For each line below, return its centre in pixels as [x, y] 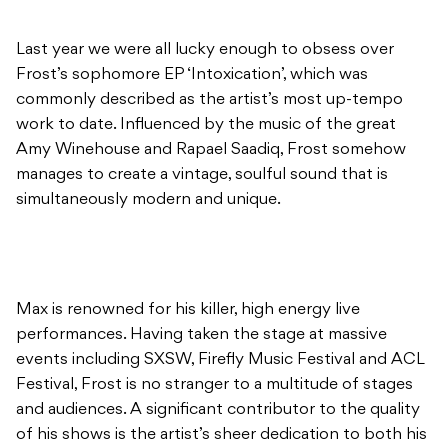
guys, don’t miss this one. [111, 378]
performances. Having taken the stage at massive [201, 228]
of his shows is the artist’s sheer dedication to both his [221, 328]
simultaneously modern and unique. [148, 93]
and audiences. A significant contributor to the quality [218, 303]
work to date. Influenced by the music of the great [206, 18]
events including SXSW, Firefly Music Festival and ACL [220, 253]
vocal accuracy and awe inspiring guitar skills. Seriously [219, 353]
